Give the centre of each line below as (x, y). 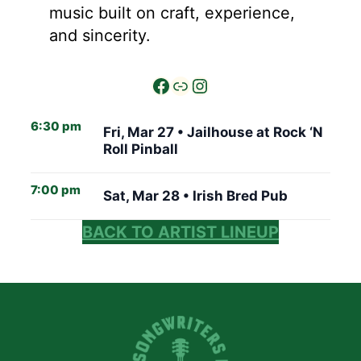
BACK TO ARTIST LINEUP (180, 232)
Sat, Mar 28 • (148, 195)
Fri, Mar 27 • (145, 132)
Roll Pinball (141, 149)
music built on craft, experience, (172, 12)
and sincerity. (100, 35)
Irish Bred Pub (240, 195)
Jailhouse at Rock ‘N (255, 132)
